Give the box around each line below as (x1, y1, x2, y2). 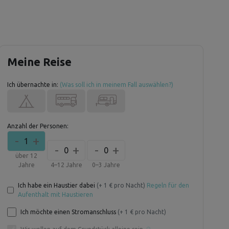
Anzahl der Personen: (7, 123, 68, 129)
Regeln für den (146, 182, 189, 189)
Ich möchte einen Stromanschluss (20, 209, 118, 215)
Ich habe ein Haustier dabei (17, 182, 95, 189)
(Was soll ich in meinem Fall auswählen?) (60, 81, 173, 88)
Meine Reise (7, 55, 72, 68)
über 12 (15, 152, 37, 159)
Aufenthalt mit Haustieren (17, 191, 93, 198)
